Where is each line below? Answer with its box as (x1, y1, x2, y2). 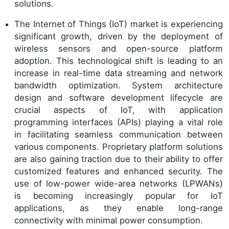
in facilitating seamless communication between (14, 129, 223, 140)
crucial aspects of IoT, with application (14, 105, 223, 115)
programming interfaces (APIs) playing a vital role (14, 117, 223, 127)
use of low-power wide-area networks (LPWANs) (14, 178, 223, 189)
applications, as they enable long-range (14, 203, 223, 213)
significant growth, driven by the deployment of (14, 31, 223, 41)
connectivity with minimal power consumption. (14, 215, 203, 225)
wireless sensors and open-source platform (14, 43, 223, 54)
